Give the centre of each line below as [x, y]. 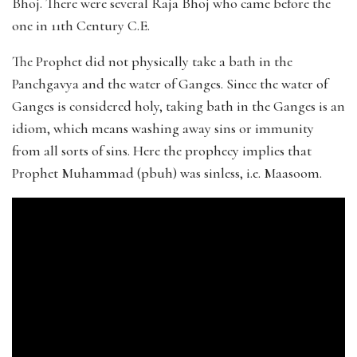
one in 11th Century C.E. [81, 26]
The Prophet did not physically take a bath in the [152, 62]
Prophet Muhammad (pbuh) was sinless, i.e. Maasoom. [167, 173]
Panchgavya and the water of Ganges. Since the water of [170, 84]
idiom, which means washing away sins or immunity [163, 129]
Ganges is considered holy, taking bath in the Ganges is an [178, 106]
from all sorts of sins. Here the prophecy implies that [162, 151]
